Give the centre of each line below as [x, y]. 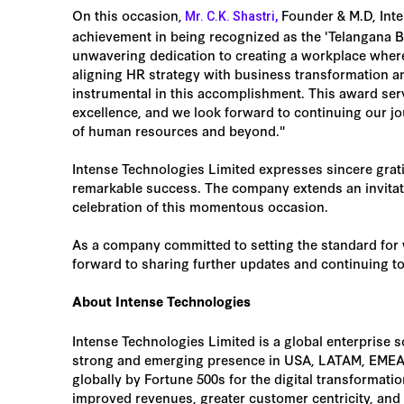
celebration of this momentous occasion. [200, 206]
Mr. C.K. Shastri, [230, 16]
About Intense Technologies [161, 301]
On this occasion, [127, 15]
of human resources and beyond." [179, 130]
